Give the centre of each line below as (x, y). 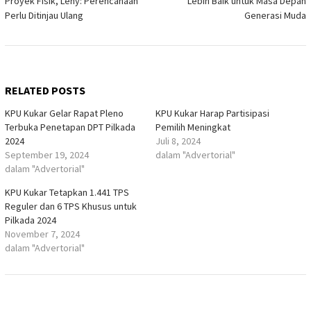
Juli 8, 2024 (178, 141)
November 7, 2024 (42, 234)
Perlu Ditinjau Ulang (44, 15)
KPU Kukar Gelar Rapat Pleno (64, 113)
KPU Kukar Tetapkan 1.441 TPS (67, 192)
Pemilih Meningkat (193, 127)
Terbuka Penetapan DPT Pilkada (70, 127)
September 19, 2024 (47, 154)
